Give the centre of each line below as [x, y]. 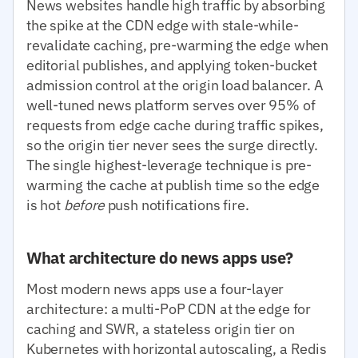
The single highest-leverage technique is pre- [169, 165]
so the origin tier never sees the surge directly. [172, 145]
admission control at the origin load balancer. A [175, 85]
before [84, 205]
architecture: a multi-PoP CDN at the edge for [169, 308]
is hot [45, 205]
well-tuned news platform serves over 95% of [171, 105]
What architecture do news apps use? [160, 257]
